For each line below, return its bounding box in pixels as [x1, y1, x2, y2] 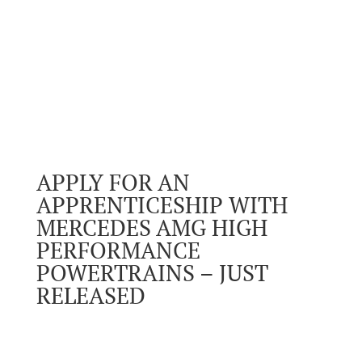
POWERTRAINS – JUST [36, 258, 268, 288]
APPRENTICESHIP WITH [36, 190, 288, 220]
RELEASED [36, 280, 145, 310]
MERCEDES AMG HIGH [36, 213, 267, 242]
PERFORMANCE [36, 235, 200, 265]
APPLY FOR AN [36, 167, 190, 197]
